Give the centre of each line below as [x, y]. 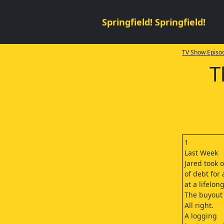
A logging [200, 216]
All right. [199, 205]
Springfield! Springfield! [154, 22]
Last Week [201, 153]
